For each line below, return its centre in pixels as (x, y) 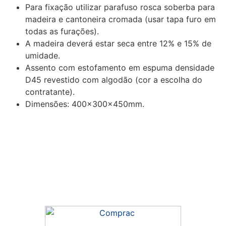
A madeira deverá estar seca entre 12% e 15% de (118, 43)
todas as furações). (62, 31)
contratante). (50, 92)
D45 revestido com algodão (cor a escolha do (114, 80)
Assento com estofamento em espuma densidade (120, 68)
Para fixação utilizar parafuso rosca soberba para (120, 7)
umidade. (43, 55)
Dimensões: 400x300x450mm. (85, 104)
